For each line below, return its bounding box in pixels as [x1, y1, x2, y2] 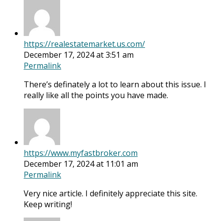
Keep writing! [24, 199, 72, 210]
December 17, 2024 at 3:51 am [24, 49, 134, 61]
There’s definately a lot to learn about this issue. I [24, 79, 206, 90]
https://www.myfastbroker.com [24, 147, 138, 159]
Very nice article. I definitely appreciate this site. [24, 188, 197, 199]
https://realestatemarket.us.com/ [24, 38, 145, 50]
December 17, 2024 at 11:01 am [24, 158, 138, 170]
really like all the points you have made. [24, 90, 168, 101]
